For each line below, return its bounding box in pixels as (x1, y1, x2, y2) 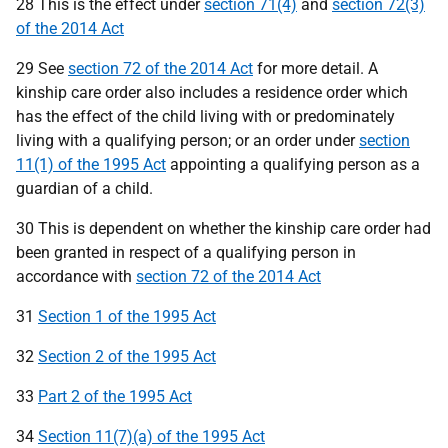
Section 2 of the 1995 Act (38, 347, 216, 366)
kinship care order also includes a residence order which (16, 83, 408, 102)
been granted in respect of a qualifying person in (16, 243, 356, 262)
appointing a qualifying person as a (166, 155, 420, 174)
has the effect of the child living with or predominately (16, 107, 395, 126)
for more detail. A (253, 59, 378, 78)
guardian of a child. (16, 179, 153, 198)
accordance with (16, 267, 136, 286)
